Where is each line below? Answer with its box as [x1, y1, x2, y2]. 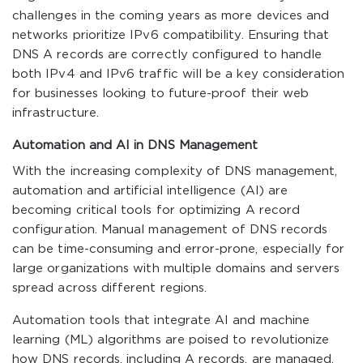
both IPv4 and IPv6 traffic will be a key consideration [12, 69, 345, 79]
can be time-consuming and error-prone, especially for [12, 244, 345, 254]
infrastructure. [12, 108, 99, 118]
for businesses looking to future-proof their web [12, 88, 310, 99]
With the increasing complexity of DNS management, [12, 166, 338, 177]
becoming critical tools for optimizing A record [12, 205, 301, 216]
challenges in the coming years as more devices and [12, 11, 330, 21]
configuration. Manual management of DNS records [12, 224, 328, 235]
